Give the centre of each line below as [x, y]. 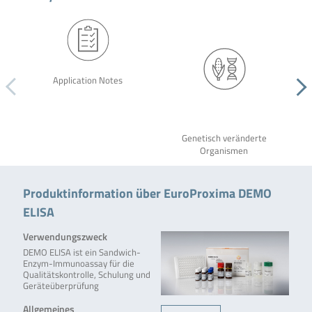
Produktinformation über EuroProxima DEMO [147, 193]
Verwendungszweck [65, 237]
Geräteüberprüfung [61, 286]
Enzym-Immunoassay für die [78, 264]
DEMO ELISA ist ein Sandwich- [81, 253]
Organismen [224, 151]
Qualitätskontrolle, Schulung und [86, 275]
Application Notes [87, 80]
